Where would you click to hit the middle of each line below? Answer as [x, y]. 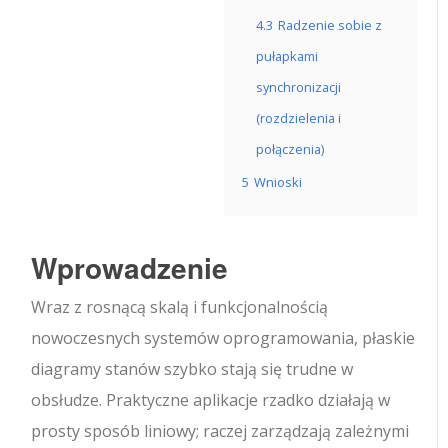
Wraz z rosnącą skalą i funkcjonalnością [180, 307]
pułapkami [287, 56]
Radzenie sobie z [330, 25]
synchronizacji [298, 87]
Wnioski [278, 182]
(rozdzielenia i [298, 118]
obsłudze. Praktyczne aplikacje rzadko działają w [211, 400]
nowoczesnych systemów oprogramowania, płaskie [223, 338]
